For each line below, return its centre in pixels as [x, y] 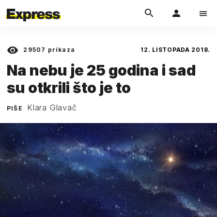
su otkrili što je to [69, 87]
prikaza [61, 50]
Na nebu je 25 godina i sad [101, 70]
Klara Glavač [52, 107]
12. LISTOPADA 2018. [175, 50]
